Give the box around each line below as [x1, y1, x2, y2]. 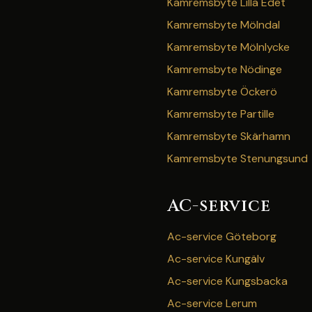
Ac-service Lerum [167, 296, 257, 311]
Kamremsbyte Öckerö [167, 84, 277, 99]
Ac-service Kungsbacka [167, 274, 288, 288]
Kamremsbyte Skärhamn [167, 129, 290, 143]
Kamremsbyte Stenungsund [167, 151, 308, 166]
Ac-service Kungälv [167, 251, 265, 266]
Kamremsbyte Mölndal [167, 17, 280, 32]
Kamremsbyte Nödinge [167, 62, 282, 77]
